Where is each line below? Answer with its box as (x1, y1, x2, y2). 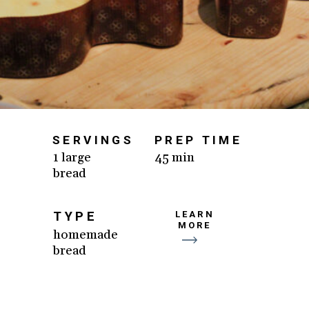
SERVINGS (52, 132, 134, 147)
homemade (53, 227, 119, 243)
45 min (155, 150, 195, 166)
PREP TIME (154, 132, 243, 147)
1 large (53, 150, 92, 166)
